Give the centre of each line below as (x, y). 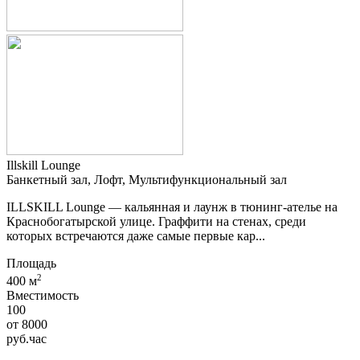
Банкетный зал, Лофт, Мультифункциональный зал (147, 179)
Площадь (31, 263)
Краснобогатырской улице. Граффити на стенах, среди (156, 221)
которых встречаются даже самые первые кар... (136, 235)
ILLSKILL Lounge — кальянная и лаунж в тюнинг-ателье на (172, 207)
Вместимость (43, 296)
